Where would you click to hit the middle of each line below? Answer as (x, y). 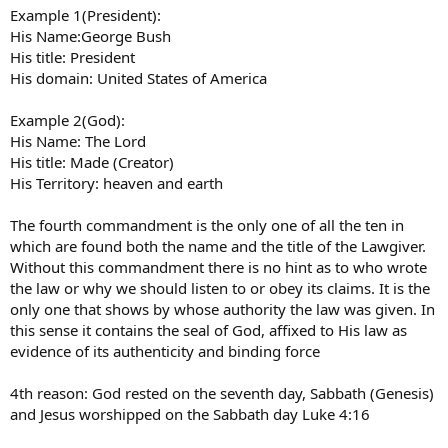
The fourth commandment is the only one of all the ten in (207, 224)
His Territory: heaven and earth (116, 182)
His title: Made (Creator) (92, 161)
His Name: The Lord (78, 140)
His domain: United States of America (138, 77)
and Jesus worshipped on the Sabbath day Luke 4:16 (190, 413)
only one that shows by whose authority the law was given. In (222, 308)
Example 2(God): (67, 119)
